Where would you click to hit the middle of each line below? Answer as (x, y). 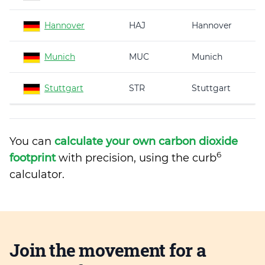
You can (32, 141)
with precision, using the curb (136, 158)
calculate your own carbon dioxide (146, 141)
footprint (33, 158)
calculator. (37, 174)
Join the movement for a (108, 250)
